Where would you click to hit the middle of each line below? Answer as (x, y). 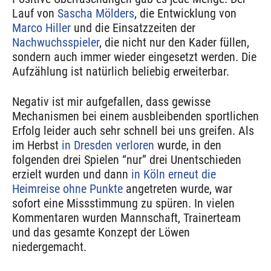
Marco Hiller (41, 28)
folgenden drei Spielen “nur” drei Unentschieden (127, 160)
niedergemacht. (49, 247)
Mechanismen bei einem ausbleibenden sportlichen (135, 116)
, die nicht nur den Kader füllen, (174, 43)
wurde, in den (188, 145)
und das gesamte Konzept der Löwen (101, 233)
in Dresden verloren (108, 145)
